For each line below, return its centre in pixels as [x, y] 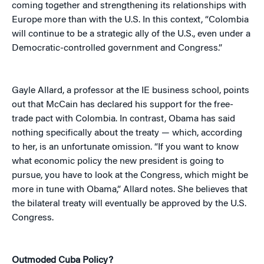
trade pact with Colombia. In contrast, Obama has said [123, 119]
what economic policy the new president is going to [118, 162]
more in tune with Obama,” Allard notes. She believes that [130, 190]
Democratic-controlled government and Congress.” [117, 49]
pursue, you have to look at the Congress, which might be [130, 176]
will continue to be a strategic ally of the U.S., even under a [131, 34]
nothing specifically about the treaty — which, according [127, 133]
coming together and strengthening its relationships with [129, 6]
